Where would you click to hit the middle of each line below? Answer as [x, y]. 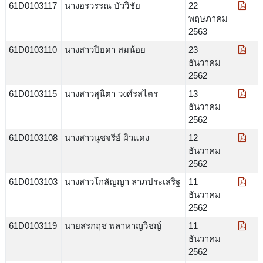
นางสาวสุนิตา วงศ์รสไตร [111, 93]
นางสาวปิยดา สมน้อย [105, 49]
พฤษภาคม [208, 18]
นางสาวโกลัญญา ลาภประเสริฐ [122, 181]
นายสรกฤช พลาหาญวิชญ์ [113, 225]
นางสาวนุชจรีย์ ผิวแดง [107, 137]
